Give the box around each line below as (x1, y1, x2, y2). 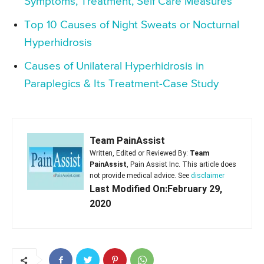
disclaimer (191, 171, 225, 180)
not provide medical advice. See (90, 171, 191, 180)
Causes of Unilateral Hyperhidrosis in (24, 61, 204, 72)
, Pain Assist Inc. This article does (127, 160, 236, 169)
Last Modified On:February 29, (90, 183, 222, 195)
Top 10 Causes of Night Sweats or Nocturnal (24, 19, 239, 31)
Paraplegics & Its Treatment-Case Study (24, 78, 219, 90)
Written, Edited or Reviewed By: (90, 149, 190, 158)
